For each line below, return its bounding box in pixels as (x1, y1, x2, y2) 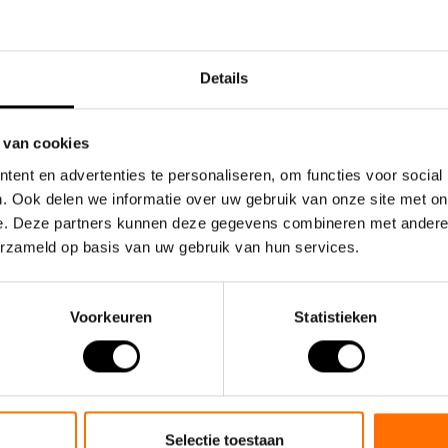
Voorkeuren (70, 308, 152, 326)
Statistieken (294, 308, 378, 326)
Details (199, 69, 249, 87)
